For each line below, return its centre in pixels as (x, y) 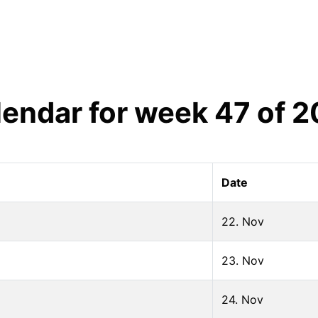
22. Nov (243, 221)
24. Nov (242, 299)
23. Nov (243, 260)
